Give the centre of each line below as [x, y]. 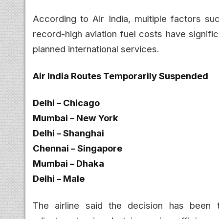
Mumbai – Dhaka [68, 163]
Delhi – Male [59, 178]
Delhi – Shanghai [68, 133]
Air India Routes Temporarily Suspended [120, 76]
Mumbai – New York [76, 118]
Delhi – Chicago [66, 102]
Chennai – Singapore [77, 148]
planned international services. [96, 49]
